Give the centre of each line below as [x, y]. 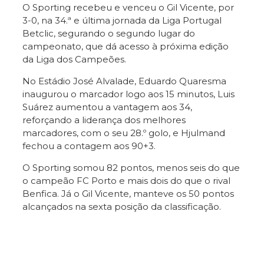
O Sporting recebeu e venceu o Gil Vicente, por [128, 7]
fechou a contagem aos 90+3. [89, 146]
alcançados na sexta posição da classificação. [122, 206]
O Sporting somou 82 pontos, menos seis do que [131, 167]
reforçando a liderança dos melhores [104, 120]
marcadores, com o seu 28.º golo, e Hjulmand [124, 133]
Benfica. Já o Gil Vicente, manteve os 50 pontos [128, 193]
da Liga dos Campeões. [74, 59]
